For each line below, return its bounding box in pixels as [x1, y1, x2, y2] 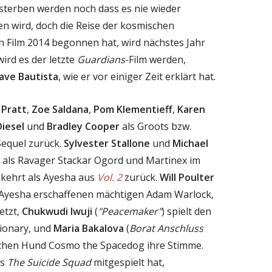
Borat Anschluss [129, 221, 203, 235]
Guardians [77, 52, 125, 66]
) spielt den [161, 204, 211, 218]
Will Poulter [160, 170, 214, 184]
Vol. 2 [97, 170, 122, 184]
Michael [172, 136, 208, 150]
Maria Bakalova [53, 221, 126, 235]
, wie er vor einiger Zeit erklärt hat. [58, 69, 216, 83]
